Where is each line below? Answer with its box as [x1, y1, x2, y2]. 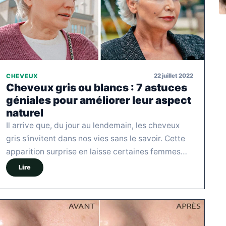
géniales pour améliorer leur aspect [6, 93, 191, 106]
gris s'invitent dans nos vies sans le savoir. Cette [6, 133, 185, 143]
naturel [6, 106, 43, 119]
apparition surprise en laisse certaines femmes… [6, 146, 187, 156]
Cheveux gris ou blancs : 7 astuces [6, 81, 187, 94]
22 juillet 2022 [154, 72, 193, 80]
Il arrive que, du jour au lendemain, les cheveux [6, 120, 180, 130]
